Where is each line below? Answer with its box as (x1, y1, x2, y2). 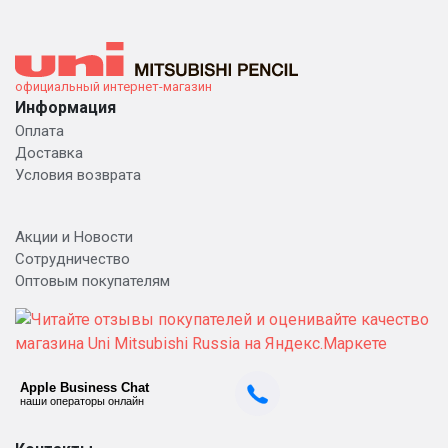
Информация (15, 97, 116, 117)
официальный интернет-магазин (15, 78, 212, 94)
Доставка (15, 143, 83, 162)
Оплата (15, 121, 64, 140)
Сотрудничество (15, 249, 130, 268)
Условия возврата (15, 165, 141, 184)
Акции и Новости (15, 227, 133, 246)
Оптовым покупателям (15, 271, 170, 290)
